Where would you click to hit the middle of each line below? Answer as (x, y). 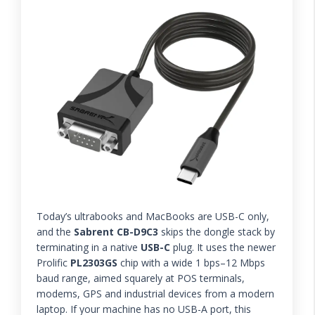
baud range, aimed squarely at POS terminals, (141, 278)
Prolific (53, 263)
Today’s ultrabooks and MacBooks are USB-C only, (153, 216)
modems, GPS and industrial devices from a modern (155, 294)
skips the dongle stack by (217, 232)
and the (55, 232)
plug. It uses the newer (223, 247)
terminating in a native (89, 247)
